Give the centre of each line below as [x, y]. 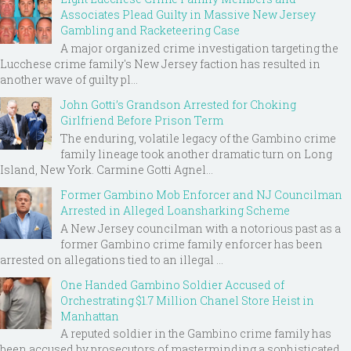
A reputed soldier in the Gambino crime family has [196, 334]
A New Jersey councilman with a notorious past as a [201, 228]
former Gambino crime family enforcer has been [192, 244]
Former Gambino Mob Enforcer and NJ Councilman [201, 194]
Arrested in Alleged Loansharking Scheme [175, 210]
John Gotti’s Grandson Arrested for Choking [178, 105]
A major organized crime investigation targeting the [199, 49]
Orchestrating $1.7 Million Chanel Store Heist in [187, 300]
